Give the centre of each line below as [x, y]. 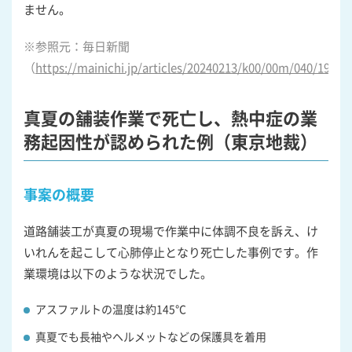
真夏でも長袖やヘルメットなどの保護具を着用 [151, 336]
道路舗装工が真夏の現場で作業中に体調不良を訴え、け [171, 230]
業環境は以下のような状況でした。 [118, 273]
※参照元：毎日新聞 [77, 46]
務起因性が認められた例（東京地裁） [170, 140]
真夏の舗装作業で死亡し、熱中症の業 [170, 117]
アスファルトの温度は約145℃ [111, 308]
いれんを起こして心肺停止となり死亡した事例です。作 [171, 251]
